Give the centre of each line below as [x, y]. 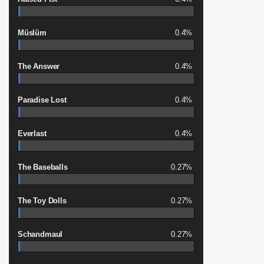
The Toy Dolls [42, 201]
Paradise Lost [42, 100]
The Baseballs [43, 167]
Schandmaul [40, 234]
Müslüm [32, 33]
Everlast [32, 133]
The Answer [39, 66]
